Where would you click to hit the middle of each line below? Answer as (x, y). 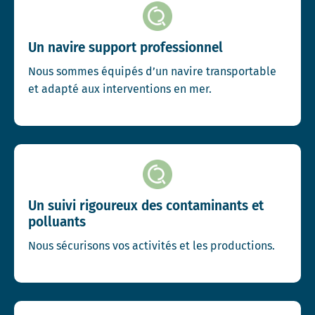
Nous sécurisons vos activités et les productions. (152, 246)
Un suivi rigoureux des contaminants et (146, 206)
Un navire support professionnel (126, 47)
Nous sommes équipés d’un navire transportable (152, 71)
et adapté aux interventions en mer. (120, 89)
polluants (57, 222)
